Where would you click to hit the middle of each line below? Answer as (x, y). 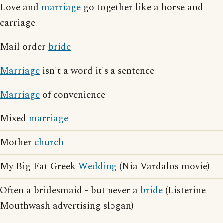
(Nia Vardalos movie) (163, 167)
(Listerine (184, 190)
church (49, 143)
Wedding (98, 167)
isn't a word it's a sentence (97, 71)
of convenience (72, 95)
